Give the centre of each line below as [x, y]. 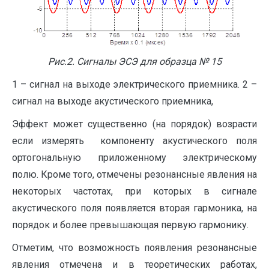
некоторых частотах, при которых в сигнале [134, 192]
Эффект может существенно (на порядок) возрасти [134, 124]
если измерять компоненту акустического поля [134, 141]
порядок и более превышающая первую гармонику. [130, 225]
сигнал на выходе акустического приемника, [113, 101]
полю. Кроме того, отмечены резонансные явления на [134, 175]
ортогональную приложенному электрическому [134, 158]
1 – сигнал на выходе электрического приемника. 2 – [134, 85]
